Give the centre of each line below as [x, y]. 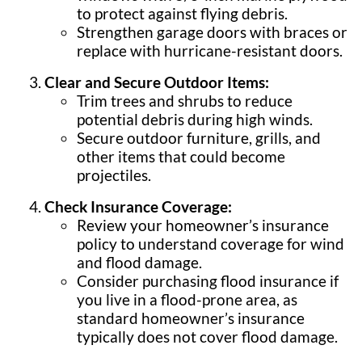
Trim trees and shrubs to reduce [185, 101]
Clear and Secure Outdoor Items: [157, 82]
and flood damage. [139, 262]
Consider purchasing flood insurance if [208, 281]
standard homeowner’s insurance [191, 318]
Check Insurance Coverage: [138, 206]
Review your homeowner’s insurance [203, 225]
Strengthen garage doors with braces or [212, 32]
